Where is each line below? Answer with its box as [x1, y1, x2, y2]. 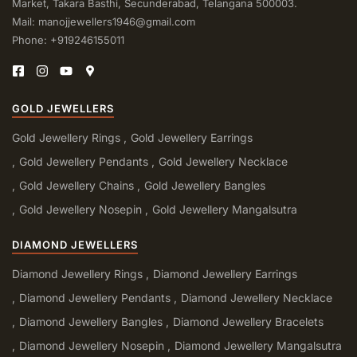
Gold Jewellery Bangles [144, 178, 265, 192]
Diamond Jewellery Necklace [181, 290, 332, 304]
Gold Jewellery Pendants [19, 154, 148, 168]
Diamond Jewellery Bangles [19, 314, 163, 328]
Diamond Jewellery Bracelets [173, 314, 324, 328]
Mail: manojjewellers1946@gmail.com [12, 14, 195, 28]
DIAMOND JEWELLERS [12, 237, 138, 251]
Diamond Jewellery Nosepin [19, 338, 164, 352]
